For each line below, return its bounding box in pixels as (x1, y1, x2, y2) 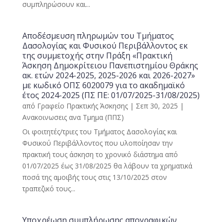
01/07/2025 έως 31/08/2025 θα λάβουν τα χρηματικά (22, 161, 192, 170)
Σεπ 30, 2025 (135, 101, 178, 111)
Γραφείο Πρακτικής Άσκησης (37, 101, 128, 111)
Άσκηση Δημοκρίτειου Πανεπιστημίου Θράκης (22, 60, 198, 71)
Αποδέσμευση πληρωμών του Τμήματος (22, 30, 174, 41)
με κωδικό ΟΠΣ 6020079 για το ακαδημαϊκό (22, 80, 185, 91)
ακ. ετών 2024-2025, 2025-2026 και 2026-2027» (22, 70, 195, 81)
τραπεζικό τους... (22, 184, 75, 193)
